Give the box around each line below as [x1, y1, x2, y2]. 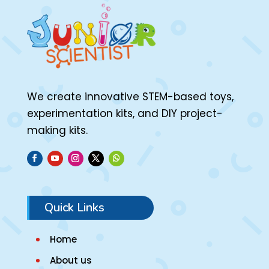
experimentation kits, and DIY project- [26, 106, 223, 121]
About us [49, 254, 92, 267]
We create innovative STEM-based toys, [26, 89, 234, 104]
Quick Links [44, 199, 104, 216]
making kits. [26, 122, 88, 138]
